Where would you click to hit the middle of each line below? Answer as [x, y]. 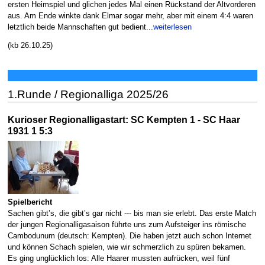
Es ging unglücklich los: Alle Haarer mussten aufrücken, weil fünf [119, 259]
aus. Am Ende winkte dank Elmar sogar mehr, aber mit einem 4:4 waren [130, 16]
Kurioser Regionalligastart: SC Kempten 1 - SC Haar [124, 119]
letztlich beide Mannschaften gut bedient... [80, 28]
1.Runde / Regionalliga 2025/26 [88, 94]
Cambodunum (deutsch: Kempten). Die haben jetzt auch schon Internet [129, 236]
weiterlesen [172, 28]
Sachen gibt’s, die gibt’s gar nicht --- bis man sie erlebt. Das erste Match [132, 214]
